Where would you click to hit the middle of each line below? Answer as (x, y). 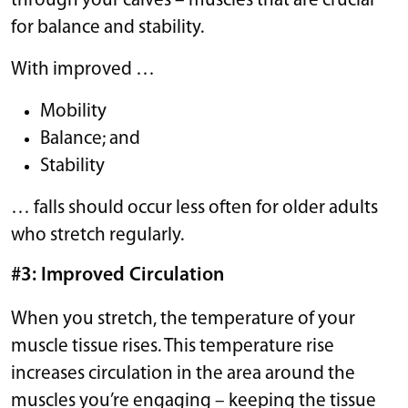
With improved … (87, 69)
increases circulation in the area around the (183, 373)
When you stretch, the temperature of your (183, 319)
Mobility (73, 111)
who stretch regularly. (97, 235)
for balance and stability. (107, 27)
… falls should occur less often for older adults (194, 208)
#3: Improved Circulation (120, 275)
